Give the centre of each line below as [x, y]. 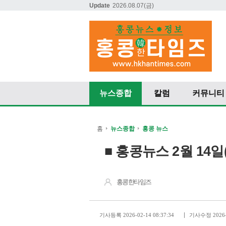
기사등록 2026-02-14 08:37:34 [137, 215]
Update [100, 6]
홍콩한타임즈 [134, 182]
